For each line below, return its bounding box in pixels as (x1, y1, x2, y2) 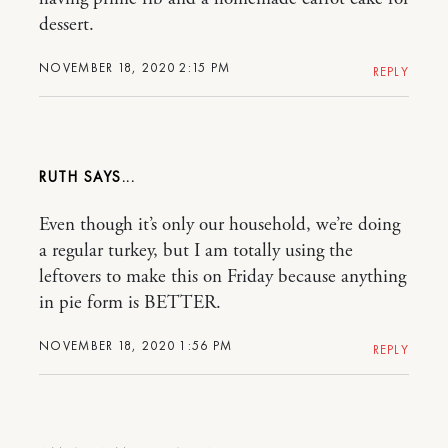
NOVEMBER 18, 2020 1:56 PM (39, 337, 233, 355)
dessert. (39, 13, 94, 38)
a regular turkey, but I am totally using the (39, 239, 353, 264)
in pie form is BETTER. (39, 291, 221, 316)
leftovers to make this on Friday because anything (39, 265, 406, 290)
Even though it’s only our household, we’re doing (39, 213, 400, 238)
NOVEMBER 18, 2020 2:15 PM (39, 59, 231, 77)
